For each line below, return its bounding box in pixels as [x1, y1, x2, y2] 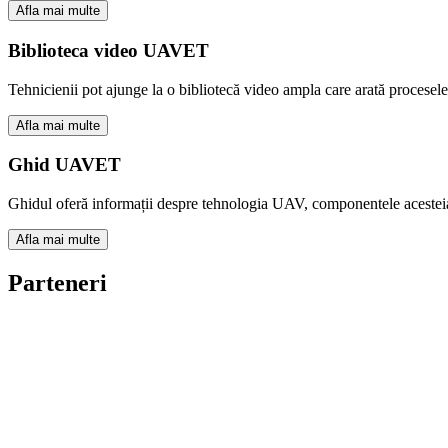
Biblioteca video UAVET [8, 39, 209, 61]
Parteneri [8, 269, 107, 296]
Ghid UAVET [8, 154, 121, 176]
